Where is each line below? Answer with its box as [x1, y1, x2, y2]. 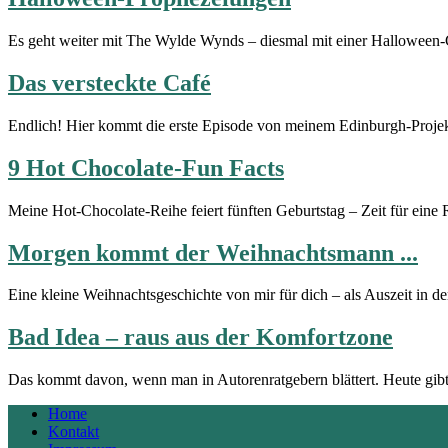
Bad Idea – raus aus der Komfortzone [8, 324, 393, 351]
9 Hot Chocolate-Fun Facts [8, 154, 284, 181]
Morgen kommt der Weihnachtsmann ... [8, 239, 418, 266]
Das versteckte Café [8, 69, 211, 96]
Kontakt [48, 423, 99, 441]
